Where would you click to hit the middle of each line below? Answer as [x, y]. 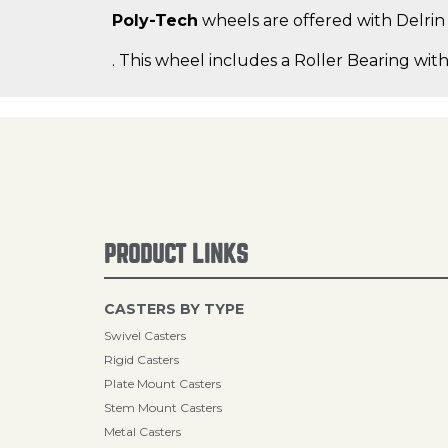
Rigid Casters [141, 359]
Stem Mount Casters [163, 407]
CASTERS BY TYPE [174, 309]
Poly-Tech [155, 21]
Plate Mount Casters [162, 383]
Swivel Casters [145, 335]
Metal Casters [142, 431]
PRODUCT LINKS [176, 254]
